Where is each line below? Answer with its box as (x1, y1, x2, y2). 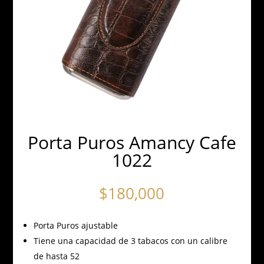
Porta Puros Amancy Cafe (27, 130, 236, 154)
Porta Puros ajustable (33, 219, 118, 231)
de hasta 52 (33, 250, 80, 262)
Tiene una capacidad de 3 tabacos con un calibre (33, 235, 227, 246)
